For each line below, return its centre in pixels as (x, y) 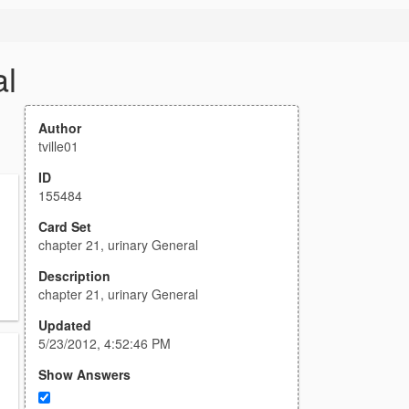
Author (60, 128)
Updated (65, 325)
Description (74, 276)
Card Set (65, 226)
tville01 (58, 146)
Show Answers (84, 374)
